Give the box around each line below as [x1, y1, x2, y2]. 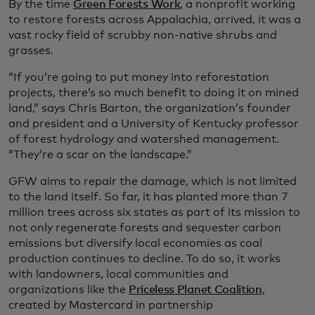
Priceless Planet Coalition [129, 283, 262, 295]
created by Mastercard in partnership [8, 299, 213, 311]
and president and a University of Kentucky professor [8, 117, 299, 129]
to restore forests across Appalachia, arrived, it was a [8, 13, 301, 25]
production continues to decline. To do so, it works [8, 252, 281, 264]
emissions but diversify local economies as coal [8, 237, 262, 249]
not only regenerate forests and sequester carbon [8, 221, 281, 233]
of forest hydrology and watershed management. [8, 133, 279, 145]
